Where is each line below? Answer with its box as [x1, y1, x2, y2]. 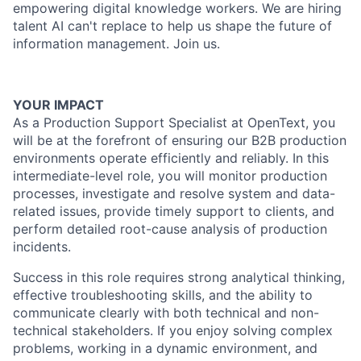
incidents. [13, 239, 71, 255]
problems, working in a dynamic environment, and [13, 340, 317, 356]
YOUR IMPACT [13, 97, 104, 113]
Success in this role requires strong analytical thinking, [13, 269, 345, 285]
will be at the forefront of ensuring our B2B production [13, 132, 346, 148]
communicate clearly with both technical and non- [13, 305, 319, 321]
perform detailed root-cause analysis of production [13, 221, 327, 237]
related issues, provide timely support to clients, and [13, 203, 334, 219]
